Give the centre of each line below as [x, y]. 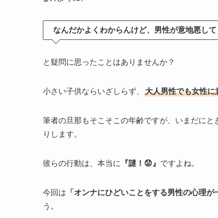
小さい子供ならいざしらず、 [93, 91]
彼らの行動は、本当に [82, 163]
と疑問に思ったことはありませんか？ [109, 62]
